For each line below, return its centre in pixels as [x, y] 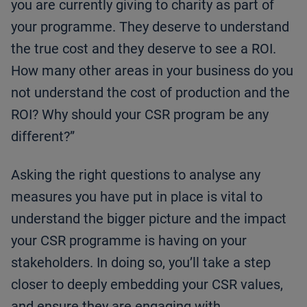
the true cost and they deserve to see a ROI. [144, 49]
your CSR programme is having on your [129, 241]
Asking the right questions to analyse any [136, 175]
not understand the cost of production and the [150, 93]
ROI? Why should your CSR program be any [140, 115]
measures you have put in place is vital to [137, 197]
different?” [43, 137]
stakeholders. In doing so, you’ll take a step [141, 263]
